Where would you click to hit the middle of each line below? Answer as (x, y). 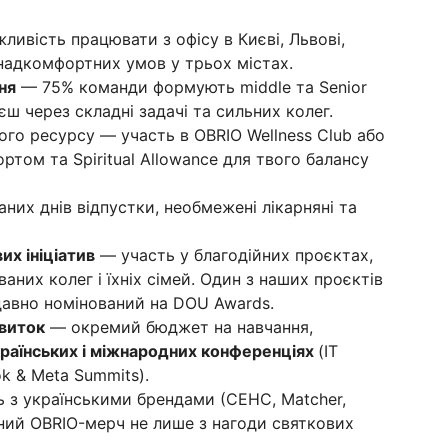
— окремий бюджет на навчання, (179, 327)
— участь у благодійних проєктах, (234, 255)
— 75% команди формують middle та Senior (191, 87)
